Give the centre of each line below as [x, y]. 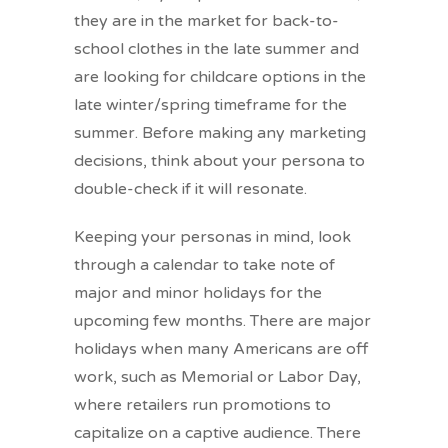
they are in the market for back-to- [206, 21]
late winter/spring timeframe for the [210, 105]
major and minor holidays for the [198, 293]
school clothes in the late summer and [216, 49]
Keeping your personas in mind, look [212, 237]
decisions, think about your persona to [219, 161]
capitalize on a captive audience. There [217, 433]
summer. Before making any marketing [220, 133]
